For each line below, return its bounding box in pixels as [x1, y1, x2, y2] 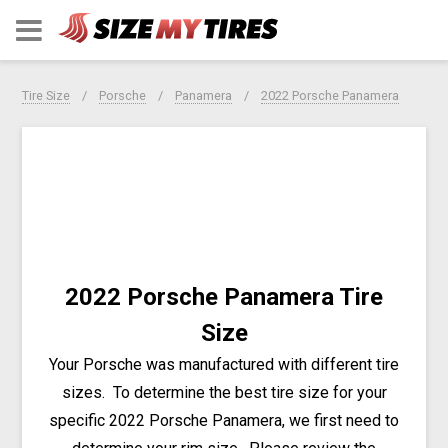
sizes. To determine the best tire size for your [61, 382, 387, 402]
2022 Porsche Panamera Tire [65, 282, 383, 311]
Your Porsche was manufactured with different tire [49, 354, 399, 374]
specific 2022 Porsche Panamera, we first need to [49, 410, 399, 430]
